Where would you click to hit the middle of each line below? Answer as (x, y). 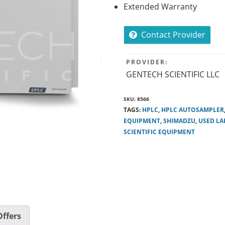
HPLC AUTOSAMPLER (192, 110)
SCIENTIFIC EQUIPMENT (159, 132)
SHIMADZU (179, 121)
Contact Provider (173, 35)
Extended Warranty (160, 7)
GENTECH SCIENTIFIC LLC (173, 74)
